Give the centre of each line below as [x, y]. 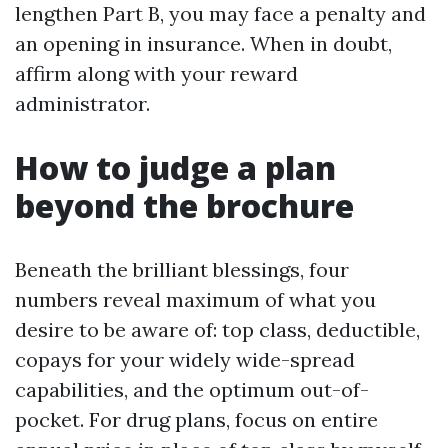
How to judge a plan [175, 167]
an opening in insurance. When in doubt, [203, 43]
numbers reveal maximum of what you [195, 299]
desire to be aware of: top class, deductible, [217, 329]
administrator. [82, 103]
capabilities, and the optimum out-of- [192, 389]
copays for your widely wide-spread [185, 359]
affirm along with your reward [156, 73]
